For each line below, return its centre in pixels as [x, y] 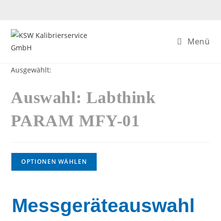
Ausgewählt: [31, 70]
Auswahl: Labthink [83, 97]
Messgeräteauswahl [103, 205]
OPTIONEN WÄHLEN [54, 162]
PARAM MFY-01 [75, 121]
